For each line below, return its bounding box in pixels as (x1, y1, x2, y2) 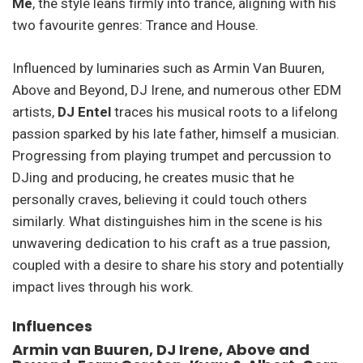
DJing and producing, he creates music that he (12, 169, 294, 186)
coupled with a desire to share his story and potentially (12, 256, 344, 273)
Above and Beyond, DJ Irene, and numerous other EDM (12, 81, 341, 98)
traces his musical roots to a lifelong (111, 103, 338, 120)
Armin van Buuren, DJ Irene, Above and (12, 340, 310, 361)
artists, (12, 103, 58, 120)
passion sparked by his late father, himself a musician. (12, 125, 340, 142)
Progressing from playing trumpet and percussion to (12, 147, 331, 164)
